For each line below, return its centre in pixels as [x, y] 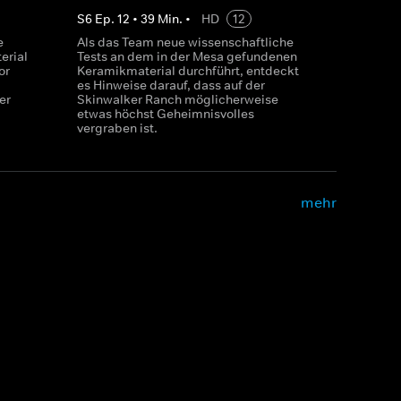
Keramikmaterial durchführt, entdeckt [188, 71]
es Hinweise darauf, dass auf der [171, 85]
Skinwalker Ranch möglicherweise [177, 99]
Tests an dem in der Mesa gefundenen [187, 56]
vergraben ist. [117, 128]
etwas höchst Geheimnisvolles [165, 114]
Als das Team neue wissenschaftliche [185, 42]
